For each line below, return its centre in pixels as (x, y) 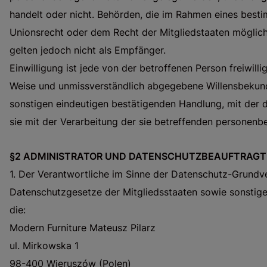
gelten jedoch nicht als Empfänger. (88, 50)
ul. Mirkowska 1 (44, 246)
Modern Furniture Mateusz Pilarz (83, 228)
